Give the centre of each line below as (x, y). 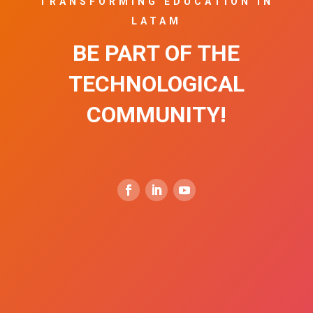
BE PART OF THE (156, 53)
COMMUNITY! (156, 115)
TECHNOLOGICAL (156, 84)
